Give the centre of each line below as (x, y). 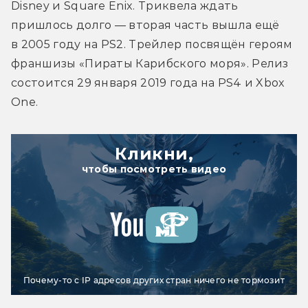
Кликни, (154, 154)
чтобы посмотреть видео (154, 169)
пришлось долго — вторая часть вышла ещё (145, 25)
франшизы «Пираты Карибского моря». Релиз (150, 64)
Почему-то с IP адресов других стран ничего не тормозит (154, 280)
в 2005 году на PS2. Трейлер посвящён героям (152, 45)
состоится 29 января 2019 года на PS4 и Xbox (148, 83)
